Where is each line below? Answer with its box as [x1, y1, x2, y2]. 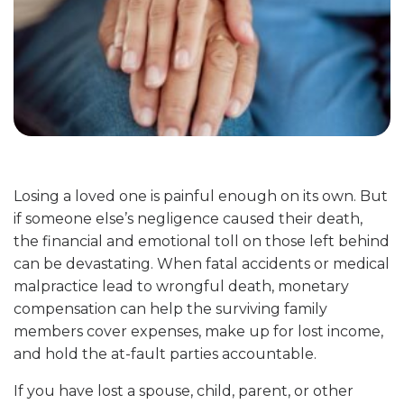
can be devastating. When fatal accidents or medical [14, 255, 390, 272]
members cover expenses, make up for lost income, [14, 323, 383, 340]
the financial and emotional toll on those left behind [14, 233, 390, 250]
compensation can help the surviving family [14, 300, 327, 317]
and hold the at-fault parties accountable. [14, 345, 317, 363]
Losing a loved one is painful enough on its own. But [14, 188, 388, 205]
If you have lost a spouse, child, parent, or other [14, 382, 353, 399]
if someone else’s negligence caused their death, [14, 210, 363, 227]
